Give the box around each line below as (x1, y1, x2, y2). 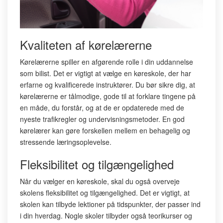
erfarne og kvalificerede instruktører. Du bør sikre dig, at (20, 80, 195, 90)
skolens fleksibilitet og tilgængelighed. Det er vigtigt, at (20, 188, 190, 198)
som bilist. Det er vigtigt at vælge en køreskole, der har (20, 68, 191, 78)
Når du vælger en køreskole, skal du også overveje (20, 176, 180, 186)
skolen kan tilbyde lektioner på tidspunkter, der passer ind (20, 199, 201, 209)
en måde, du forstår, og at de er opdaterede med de (20, 103, 184, 112)
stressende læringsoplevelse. (20, 137, 111, 147)
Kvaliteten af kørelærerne (20, 36, 152, 53)
